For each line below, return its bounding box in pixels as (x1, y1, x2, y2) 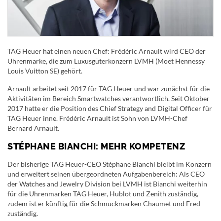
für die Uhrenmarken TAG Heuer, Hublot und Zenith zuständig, (7, 189, 198, 198)
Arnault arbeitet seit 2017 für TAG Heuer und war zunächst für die (7, 84, 210, 93)
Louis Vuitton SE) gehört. (7, 66, 82, 75)
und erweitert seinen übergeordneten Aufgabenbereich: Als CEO (7, 169, 205, 178)
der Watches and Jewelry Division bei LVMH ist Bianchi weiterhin (7, 179, 207, 188)
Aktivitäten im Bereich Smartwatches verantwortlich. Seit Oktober (7, 94, 210, 103)
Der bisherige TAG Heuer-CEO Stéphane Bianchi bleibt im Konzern (7, 159, 212, 168)
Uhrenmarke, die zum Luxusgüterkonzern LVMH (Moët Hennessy (7, 56, 205, 65)
